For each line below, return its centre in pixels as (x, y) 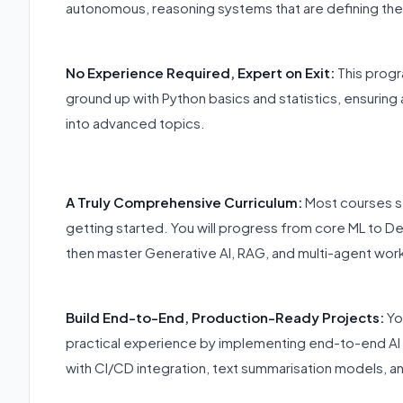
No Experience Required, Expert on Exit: (200, 72)
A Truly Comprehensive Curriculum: (184, 201)
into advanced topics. (135, 122)
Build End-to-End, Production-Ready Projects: (226, 317)
